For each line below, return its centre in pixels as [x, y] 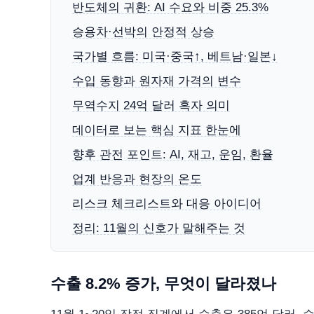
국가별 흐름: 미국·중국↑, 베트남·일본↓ [175, 56]
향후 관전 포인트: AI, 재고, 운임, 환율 [173, 155]
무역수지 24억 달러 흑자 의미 [151, 105]
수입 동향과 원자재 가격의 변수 [157, 81]
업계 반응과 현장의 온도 [137, 179]
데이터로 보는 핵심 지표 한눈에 [157, 130]
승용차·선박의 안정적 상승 [143, 32]
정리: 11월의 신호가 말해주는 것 [159, 228]
